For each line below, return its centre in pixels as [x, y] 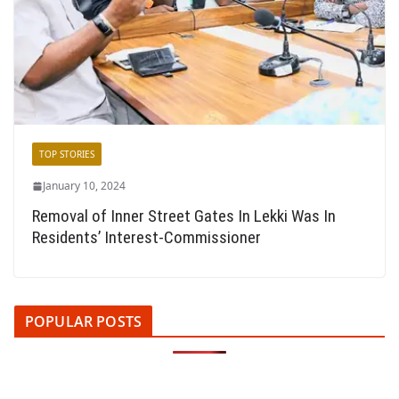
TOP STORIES [67, 155]
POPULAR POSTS [84, 322]
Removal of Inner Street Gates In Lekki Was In [184, 216]
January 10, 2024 [84, 186]
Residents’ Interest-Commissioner [147, 238]
